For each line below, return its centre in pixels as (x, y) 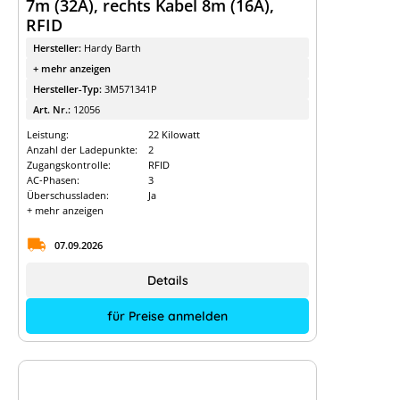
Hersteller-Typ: (69, 89)
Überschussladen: (68, 195)
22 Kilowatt (174, 134)
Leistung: (48, 134)
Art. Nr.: (53, 109)
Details (167, 280)
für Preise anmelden (167, 316)
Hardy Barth (112, 48)
